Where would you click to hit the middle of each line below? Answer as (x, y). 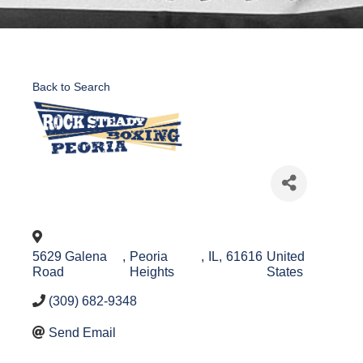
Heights (152, 271)
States (284, 271)
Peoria (149, 256)
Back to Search (71, 86)
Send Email (82, 332)
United (285, 256)
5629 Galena (70, 256)
